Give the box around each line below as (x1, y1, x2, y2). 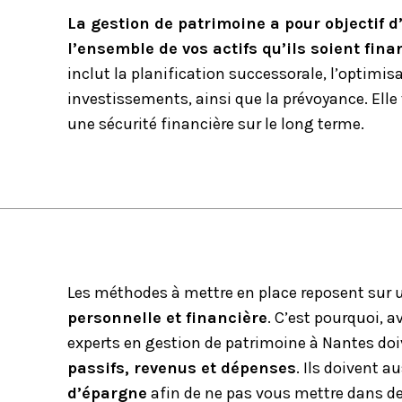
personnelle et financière (66, 308, 267, 328)
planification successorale (130, 64, 323, 83)
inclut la (66, 64, 131, 83)
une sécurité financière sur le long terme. (66, 114, 364, 134)
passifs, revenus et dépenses (66, 358, 296, 378)
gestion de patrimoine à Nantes (144, 333, 374, 353)
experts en (66, 333, 145, 353)
